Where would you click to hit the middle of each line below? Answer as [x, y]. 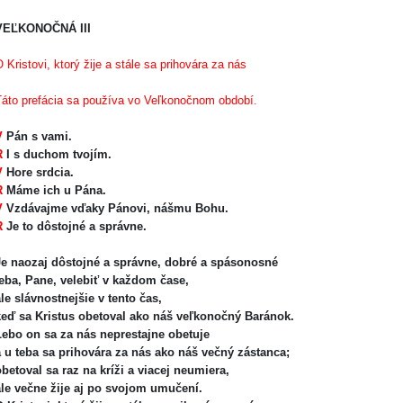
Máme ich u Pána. [54, 190]
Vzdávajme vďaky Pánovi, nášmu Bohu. [116, 208]
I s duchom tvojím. [57, 154]
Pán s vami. [37, 136]
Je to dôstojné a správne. [75, 226]
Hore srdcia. [38, 172]
